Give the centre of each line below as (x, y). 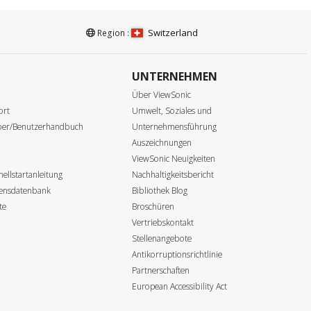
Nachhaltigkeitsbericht (173, 174)
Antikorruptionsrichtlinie (177, 254)
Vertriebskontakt (162, 222)
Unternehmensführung (174, 126)
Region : (113, 33)
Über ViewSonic (161, 94)
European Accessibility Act (179, 286)
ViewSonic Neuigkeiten (173, 158)
